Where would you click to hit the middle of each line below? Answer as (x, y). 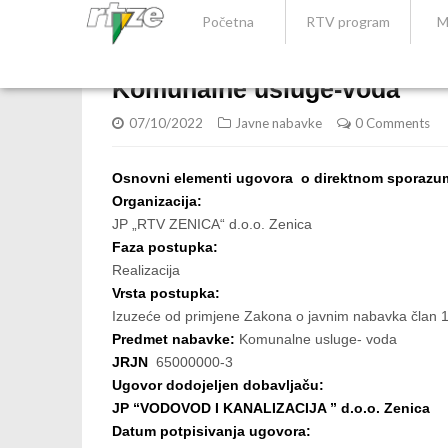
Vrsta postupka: (168, 293)
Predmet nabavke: (175, 339)
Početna (227, 21)
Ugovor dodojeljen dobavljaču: (218, 385)
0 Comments (392, 123)
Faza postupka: (167, 247)
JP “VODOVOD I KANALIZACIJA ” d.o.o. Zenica (271, 408)
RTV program (348, 21)
